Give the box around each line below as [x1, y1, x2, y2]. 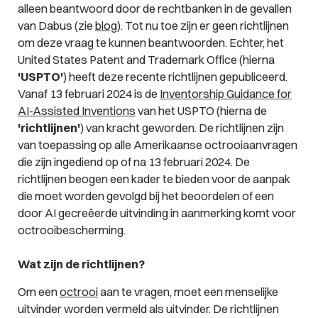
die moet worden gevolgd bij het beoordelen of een [17, 188, 274, 203]
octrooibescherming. [17, 222, 126, 237]
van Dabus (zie [17, 18, 95, 33]
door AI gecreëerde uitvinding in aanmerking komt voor [17, 205, 296, 220]
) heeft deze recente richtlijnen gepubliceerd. [62, 69, 287, 84]
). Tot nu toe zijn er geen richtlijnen [116, 18, 289, 33]
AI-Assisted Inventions [17, 103, 136, 118]
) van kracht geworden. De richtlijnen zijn [79, 120, 284, 135]
